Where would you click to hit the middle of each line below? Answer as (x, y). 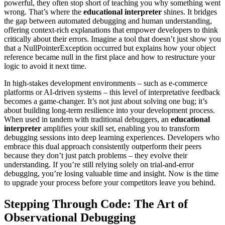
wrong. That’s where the (44, 12)
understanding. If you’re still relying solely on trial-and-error (99, 165)
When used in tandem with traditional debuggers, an (87, 120)
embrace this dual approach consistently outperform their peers (103, 147)
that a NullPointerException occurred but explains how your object (110, 48)
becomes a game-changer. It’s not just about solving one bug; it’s (106, 101)
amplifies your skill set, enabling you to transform (120, 129)
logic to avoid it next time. (45, 66)
